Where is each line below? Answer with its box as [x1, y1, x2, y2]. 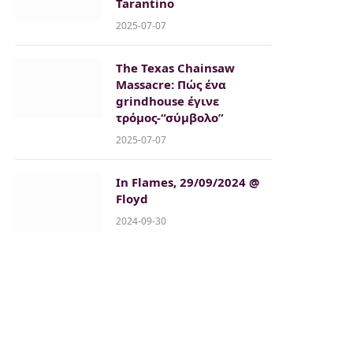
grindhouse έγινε [116, 93, 219, 110]
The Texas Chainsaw [116, 60, 235, 76]
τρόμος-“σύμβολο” [116, 110, 224, 126]
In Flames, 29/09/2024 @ [116, 174, 259, 191]
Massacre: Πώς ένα [116, 76, 226, 93]
